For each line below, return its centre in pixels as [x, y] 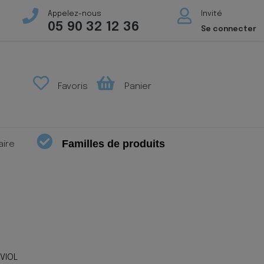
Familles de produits [114, 143]
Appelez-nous [74, 14]
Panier [136, 87]
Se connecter [228, 29]
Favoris [72, 87]
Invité [211, 14]
